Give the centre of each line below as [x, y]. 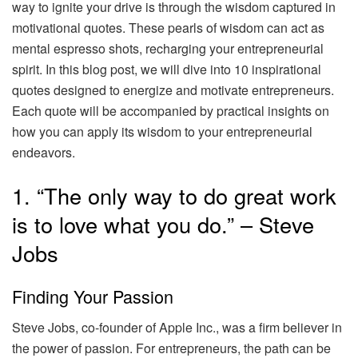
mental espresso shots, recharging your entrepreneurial [168, 48]
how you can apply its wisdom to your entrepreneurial [162, 131]
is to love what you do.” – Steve [163, 224]
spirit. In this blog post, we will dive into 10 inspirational [167, 69]
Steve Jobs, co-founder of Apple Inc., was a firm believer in [177, 327]
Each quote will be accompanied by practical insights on [171, 110]
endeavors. [44, 152]
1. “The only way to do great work [174, 195]
